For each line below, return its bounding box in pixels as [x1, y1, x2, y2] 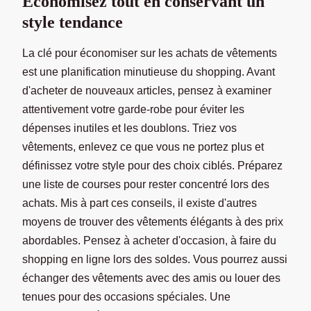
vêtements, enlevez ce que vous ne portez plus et [22, 140, 264, 153]
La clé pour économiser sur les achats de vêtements [22, 47, 277, 59]
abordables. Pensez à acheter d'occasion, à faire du [22, 234, 276, 246]
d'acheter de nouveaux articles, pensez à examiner [22, 84, 271, 96]
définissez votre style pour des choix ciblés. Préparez [22, 159, 283, 171]
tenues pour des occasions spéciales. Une [22, 290, 230, 303]
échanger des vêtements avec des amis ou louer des [22, 271, 280, 284]
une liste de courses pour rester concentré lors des [22, 178, 269, 190]
